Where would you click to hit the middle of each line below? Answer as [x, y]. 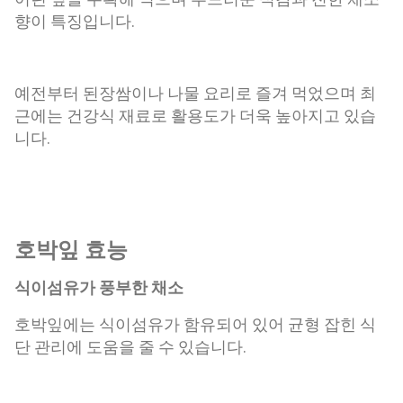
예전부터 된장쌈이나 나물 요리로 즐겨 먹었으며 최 [195, 94]
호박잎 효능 [71, 250]
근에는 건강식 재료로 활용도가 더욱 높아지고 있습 [195, 116]
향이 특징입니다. [75, 22]
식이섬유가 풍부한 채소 [99, 288]
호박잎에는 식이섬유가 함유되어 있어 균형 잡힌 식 [195, 325]
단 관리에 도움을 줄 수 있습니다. [130, 347]
